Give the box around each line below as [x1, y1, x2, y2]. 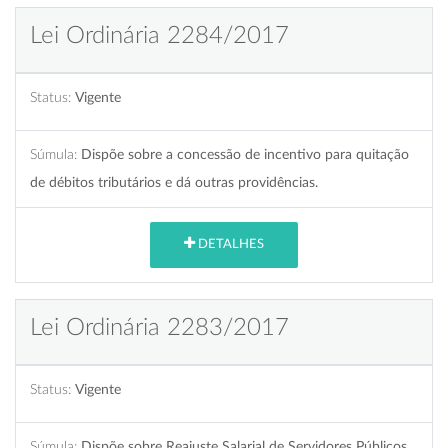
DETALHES [195, 238, 264, 252]
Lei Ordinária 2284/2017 [30, 23, 289, 48]
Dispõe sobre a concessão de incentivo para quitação [81, 146, 409, 162]
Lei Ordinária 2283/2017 [30, 315, 289, 340]
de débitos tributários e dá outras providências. [30, 174, 318, 190]
